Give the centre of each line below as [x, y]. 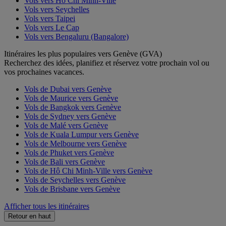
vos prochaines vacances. [44, 72]
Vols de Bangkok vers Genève [73, 107]
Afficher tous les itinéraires [47, 206]
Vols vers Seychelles [57, 9]
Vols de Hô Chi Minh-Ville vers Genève [88, 171]
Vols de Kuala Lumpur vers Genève [81, 134]
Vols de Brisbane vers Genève [72, 189]
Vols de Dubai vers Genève [68, 89]
